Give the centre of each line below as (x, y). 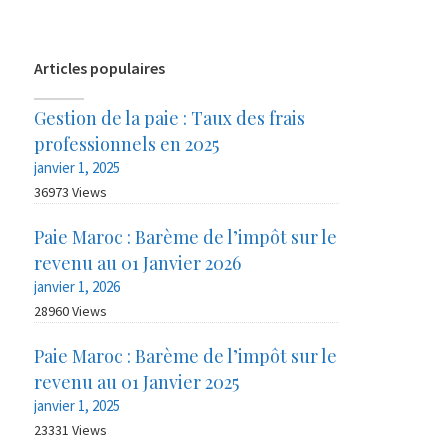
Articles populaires (100, 68)
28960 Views (71, 311)
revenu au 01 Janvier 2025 (137, 382)
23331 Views (71, 430)
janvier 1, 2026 (77, 287)
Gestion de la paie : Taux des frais (170, 118)
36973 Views (71, 192)
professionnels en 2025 (127, 144)
